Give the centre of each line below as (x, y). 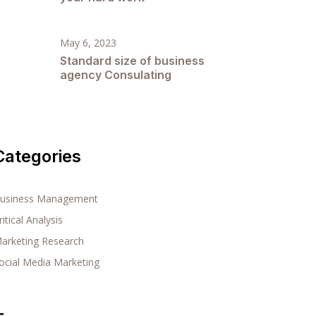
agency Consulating (116, 75)
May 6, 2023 (88, 43)
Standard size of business (132, 61)
